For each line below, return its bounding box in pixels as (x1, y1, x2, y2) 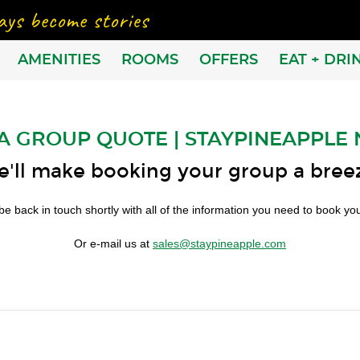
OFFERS (199, 53, 258, 67)
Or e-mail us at (74, 237, 153, 250)
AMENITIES (18, 53, 100, 67)
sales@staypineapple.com (153, 237, 286, 250)
